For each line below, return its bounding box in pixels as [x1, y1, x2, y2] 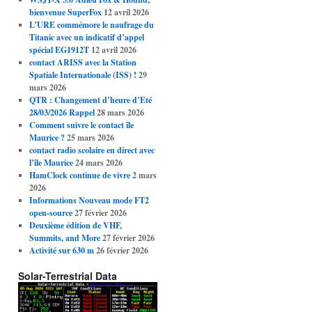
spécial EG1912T [29, 44, 89, 56]
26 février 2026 [95, 244, 148, 257]
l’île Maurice [29, 157, 73, 169]
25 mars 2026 [66, 132, 114, 144]
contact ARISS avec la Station [29, 56, 136, 69]
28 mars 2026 [96, 107, 144, 119]
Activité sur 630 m [29, 244, 94, 257]
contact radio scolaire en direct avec [29, 144, 155, 157]
